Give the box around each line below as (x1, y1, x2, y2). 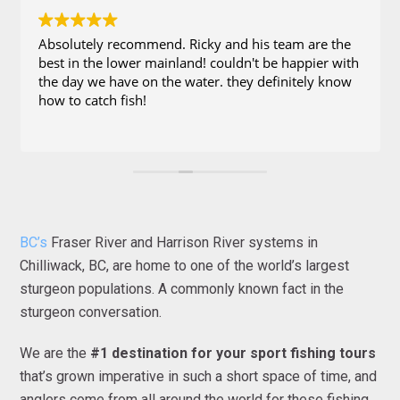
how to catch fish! (38, 90, 147, 109)
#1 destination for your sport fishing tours (90, 344, 377, 362)
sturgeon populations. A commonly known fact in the (20, 279, 345, 297)
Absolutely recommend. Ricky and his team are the (38, 34, 352, 53)
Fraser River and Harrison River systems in (47, 233, 319, 251)
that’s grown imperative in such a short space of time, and (20, 367, 378, 385)
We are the (20, 344, 91, 362)
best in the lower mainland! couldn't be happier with (38, 53, 360, 71)
